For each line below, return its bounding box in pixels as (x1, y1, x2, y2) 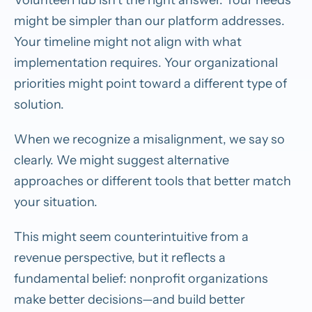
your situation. (14, 194, 97, 210)
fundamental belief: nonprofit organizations (14, 270, 268, 286)
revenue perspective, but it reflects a (14, 249, 226, 265)
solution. (14, 96, 64, 112)
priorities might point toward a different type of (14, 75, 287, 91)
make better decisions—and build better (14, 291, 245, 307)
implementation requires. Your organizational (14, 54, 278, 70)
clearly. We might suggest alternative (14, 152, 229, 168)
